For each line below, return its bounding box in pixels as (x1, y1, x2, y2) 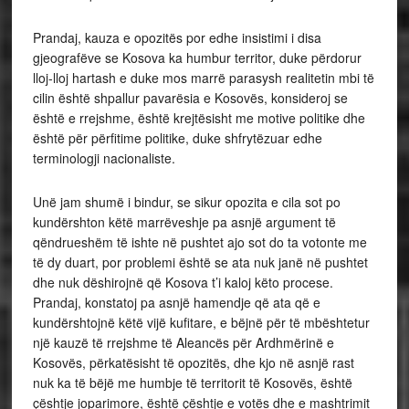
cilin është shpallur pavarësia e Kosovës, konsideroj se (32, 89, 348, 107)
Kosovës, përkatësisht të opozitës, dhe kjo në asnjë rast (32, 353, 354, 372)
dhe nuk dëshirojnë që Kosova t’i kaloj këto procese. (32, 273, 333, 291)
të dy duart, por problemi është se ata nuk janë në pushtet (32, 253, 368, 271)
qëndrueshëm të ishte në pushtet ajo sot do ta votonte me (32, 233, 367, 251)
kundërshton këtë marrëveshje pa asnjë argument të (32, 213, 336, 231)
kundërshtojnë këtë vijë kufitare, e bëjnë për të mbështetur (32, 313, 370, 331)
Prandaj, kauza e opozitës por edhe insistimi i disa (32, 28, 321, 47)
